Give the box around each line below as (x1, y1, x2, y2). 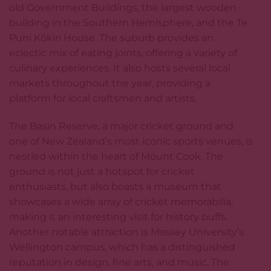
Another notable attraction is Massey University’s (9, 226, 244, 238)
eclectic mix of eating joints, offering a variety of (9, 47, 237, 59)
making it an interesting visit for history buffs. (9, 211, 227, 223)
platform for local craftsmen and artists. (9, 92, 197, 104)
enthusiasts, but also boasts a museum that (9, 180, 221, 192)
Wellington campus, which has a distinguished (9, 241, 235, 253)
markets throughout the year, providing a (9, 77, 211, 89)
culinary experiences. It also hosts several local (9, 62, 230, 74)
